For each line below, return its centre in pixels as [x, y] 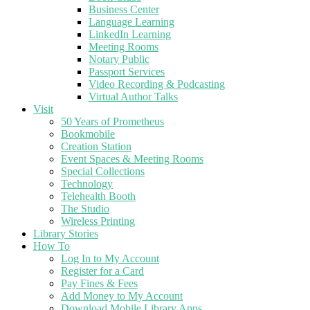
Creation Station [96, 147]
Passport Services [127, 72]
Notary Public [119, 60]
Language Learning [131, 22]
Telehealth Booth [98, 197]
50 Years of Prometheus [112, 122]
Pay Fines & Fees [99, 284]
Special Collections [103, 172]
